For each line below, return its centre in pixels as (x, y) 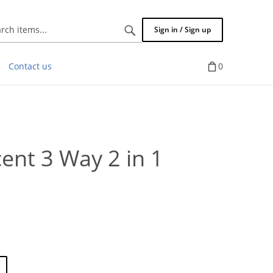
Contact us (30, 66)
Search (120, 29)
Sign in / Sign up (183, 30)
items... (121, 41)
